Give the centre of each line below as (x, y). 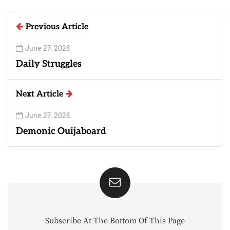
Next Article (40, 94)
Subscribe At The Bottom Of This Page (115, 221)
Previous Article (57, 27)
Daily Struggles (49, 64)
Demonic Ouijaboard (61, 131)
